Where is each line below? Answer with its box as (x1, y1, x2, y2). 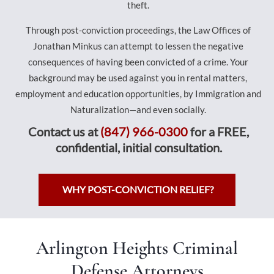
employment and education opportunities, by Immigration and (15, 88, 261, 99)
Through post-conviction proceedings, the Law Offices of (25, 24, 251, 35)
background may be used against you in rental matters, (29, 72, 247, 83)
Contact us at (28, 124, 100, 139)
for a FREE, (188, 124, 249, 139)
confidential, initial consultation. (55, 140, 222, 155)
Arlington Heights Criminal (36, 237, 238, 259)
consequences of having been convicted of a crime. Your (28, 56, 248, 67)
